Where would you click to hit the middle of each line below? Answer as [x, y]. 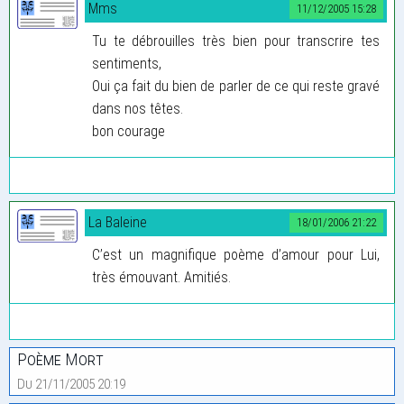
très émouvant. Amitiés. [161, 277]
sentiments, [127, 63]
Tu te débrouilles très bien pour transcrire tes [236, 41]
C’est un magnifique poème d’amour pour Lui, [236, 254]
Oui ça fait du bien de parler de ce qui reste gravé [236, 86]
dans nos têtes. [138, 108]
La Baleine [118, 222]
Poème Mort [60, 359]
